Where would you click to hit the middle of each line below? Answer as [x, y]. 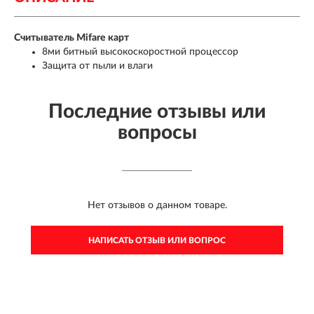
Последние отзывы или [157, 112]
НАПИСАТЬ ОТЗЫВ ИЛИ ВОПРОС [157, 241]
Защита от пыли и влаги [97, 66]
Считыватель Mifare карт [71, 38]
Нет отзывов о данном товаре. [157, 206]
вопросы [157, 133]
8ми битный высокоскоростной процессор [140, 52]
